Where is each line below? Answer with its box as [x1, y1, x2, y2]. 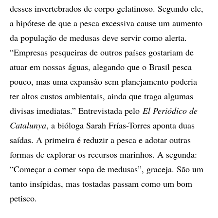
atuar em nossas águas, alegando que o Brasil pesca [10, 61, 192, 73]
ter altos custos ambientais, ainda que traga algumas [10, 90, 193, 102]
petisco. [10, 192, 37, 204]
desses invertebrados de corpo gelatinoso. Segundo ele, [10, 2, 203, 14]
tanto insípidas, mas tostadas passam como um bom [10, 178, 192, 189]
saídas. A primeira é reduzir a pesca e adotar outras [10, 134, 191, 145]
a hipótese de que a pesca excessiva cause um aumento [10, 17, 202, 29]
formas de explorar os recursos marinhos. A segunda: [10, 148, 197, 160]
